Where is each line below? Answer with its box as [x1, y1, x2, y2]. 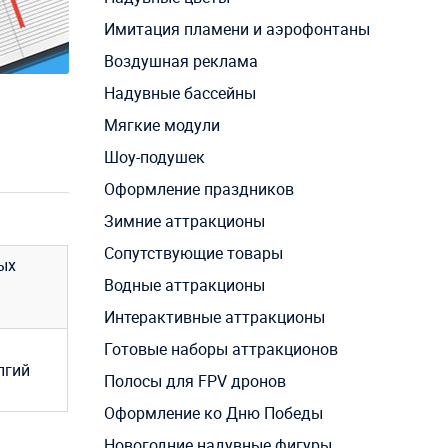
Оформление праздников [103, 178, 294, 201]
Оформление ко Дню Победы [103, 402, 323, 425]
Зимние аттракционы [103, 210, 265, 233]
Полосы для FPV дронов [103, 370, 286, 393]
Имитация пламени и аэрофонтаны [103, 18, 370, 41]
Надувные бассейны [103, 82, 256, 105]
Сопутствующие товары [103, 242, 283, 265]
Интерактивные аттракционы [103, 306, 325, 329]
